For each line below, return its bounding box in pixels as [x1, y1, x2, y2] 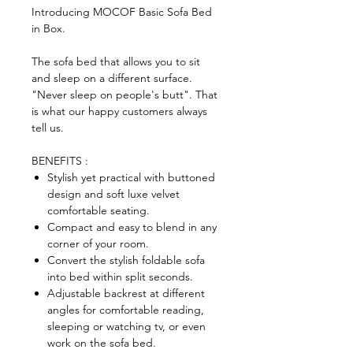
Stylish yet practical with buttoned [47, 170, 215, 184]
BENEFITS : [32, 154, 88, 168]
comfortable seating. [47, 203, 150, 217]
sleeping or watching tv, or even [47, 319, 206, 333]
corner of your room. [47, 236, 152, 251]
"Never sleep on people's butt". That [32, 87, 217, 102]
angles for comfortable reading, [47, 303, 204, 317]
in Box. [32, 21, 65, 35]
